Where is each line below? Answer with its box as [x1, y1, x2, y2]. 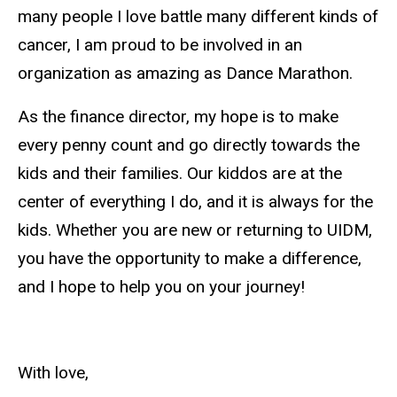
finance [70, 105, 124, 127]
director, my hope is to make [124, 105, 339, 127]
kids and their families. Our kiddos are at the [18, 162, 342, 183]
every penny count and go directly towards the [18, 134, 360, 155]
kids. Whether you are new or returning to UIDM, [18, 219, 372, 240]
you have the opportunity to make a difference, [18, 247, 362, 269]
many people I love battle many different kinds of [18, 5, 378, 27]
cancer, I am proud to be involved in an [18, 34, 302, 55]
